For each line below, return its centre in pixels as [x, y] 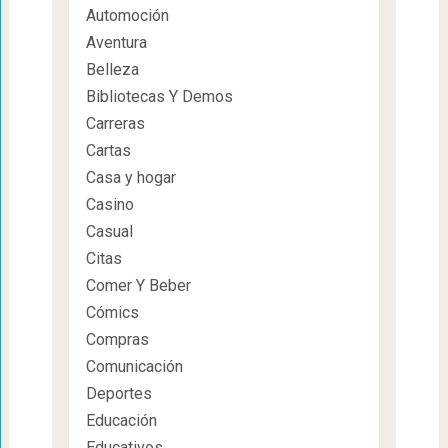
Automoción [127, 16]
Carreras [115, 124]
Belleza [112, 70]
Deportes [118, 394]
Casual [109, 232]
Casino [109, 205]
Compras [117, 340]
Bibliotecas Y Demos [159, 97]
